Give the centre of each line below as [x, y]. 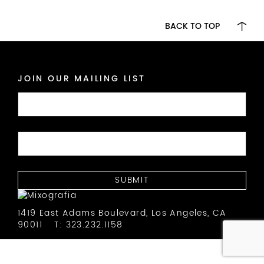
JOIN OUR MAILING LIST [82, 79]
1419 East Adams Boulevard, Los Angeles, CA [122, 213]
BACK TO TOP [192, 26]
